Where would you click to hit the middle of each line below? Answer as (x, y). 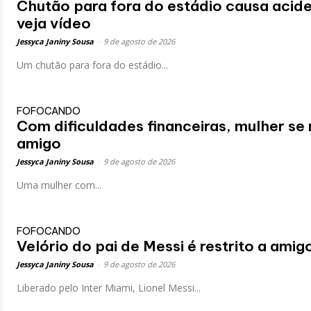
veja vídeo (54, 23)
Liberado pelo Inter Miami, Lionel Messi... (109, 287)
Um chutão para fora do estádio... (92, 65)
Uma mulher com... (59, 185)
